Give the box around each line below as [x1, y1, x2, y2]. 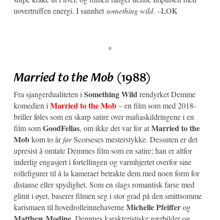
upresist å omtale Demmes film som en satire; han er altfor [14, 145, 192, 156]
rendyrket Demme [137, 88, 195, 99]
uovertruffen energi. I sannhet [14, 5, 106, 16]
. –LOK [153, 5, 178, 16]
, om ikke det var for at [80, 122, 151, 133]
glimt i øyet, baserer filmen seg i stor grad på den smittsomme [14, 190, 202, 201]
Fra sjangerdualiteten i [14, 88, 84, 99]
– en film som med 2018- [116, 100, 196, 110]
